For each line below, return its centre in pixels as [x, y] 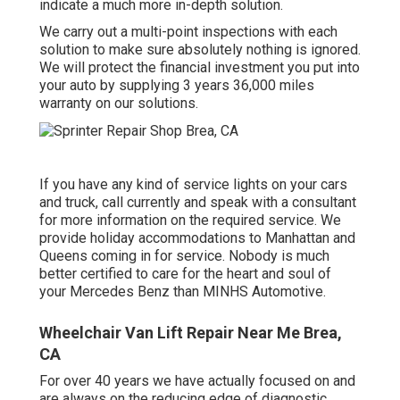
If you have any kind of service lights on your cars [193, 184]
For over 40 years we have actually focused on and [197, 380]
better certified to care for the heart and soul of [185, 273]
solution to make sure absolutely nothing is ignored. [200, 49]
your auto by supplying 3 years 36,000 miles [177, 85]
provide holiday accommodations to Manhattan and [197, 237]
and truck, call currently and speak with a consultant [198, 202]
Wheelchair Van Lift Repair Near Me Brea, [191, 332]
